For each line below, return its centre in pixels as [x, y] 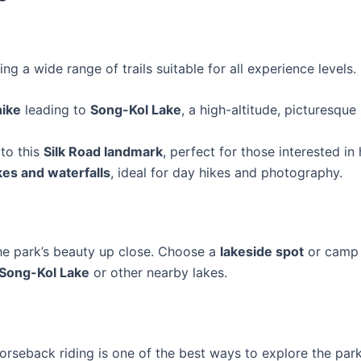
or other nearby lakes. [158, 273]
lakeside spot [262, 252]
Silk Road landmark [103, 152]
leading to [56, 110]
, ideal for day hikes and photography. [226, 173]
